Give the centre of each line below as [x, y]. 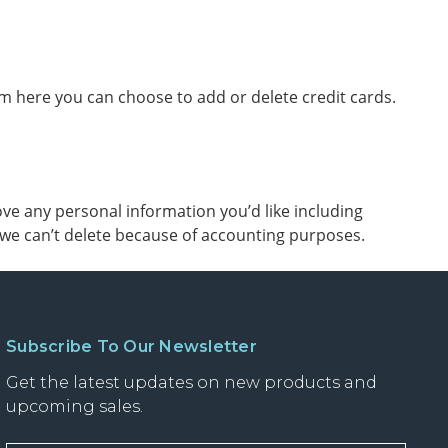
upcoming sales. [74, 406]
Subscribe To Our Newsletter [131, 346]
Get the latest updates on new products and [191, 382]
